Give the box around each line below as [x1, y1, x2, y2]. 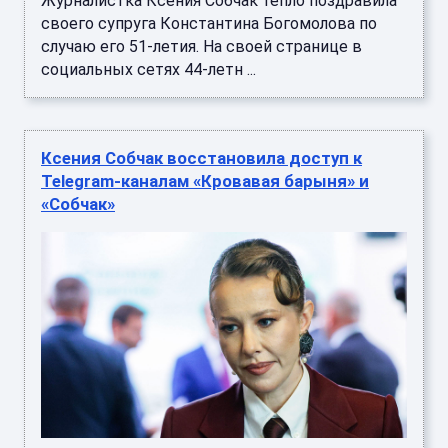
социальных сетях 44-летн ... [41, 60, 256, 80]
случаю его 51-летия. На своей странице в [41, 37, 362, 57]
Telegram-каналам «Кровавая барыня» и [41, 171, 369, 192]
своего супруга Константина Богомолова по [41, 14, 377, 34]
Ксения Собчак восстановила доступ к [41, 148, 362, 169]
